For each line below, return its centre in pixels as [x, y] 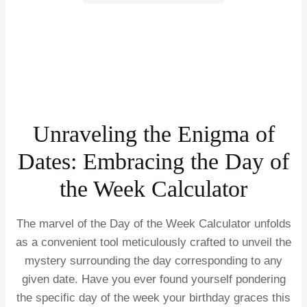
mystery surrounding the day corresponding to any [153, 260]
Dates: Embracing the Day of [153, 161]
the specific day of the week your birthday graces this [153, 297]
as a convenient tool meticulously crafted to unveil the [153, 242]
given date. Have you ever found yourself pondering [153, 279]
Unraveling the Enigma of [153, 134]
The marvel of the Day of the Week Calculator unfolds [153, 223]
